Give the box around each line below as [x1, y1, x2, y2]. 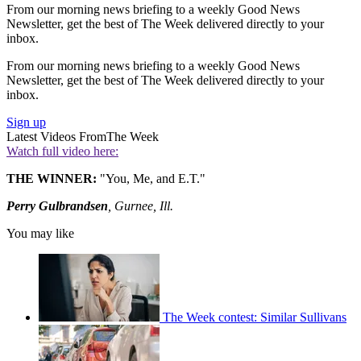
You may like [6, 226, 74, 241]
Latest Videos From [6, 130, 106, 144]
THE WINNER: [6, 172, 97, 186]
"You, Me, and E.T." [97, 172, 205, 186]
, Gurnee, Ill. [108, 199, 173, 214]
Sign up [6, 115, 46, 130]
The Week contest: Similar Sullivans [163, 310, 346, 325]
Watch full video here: [6, 144, 118, 159]
